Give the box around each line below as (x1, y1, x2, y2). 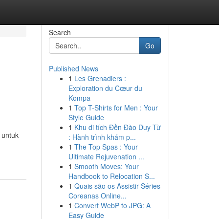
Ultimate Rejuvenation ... (68, 152, 144, 161)
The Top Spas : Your (74, 142, 138, 152)
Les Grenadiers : (74, 73, 126, 83)
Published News (48, 64, 98, 73)
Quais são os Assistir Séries (74, 181, 160, 191)
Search (48, 27, 71, 37)
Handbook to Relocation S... (68, 171, 155, 181)
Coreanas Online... (68, 191, 127, 200)
